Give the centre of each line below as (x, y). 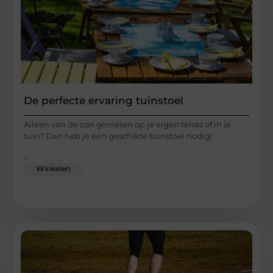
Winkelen (54, 169)
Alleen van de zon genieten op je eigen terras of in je (128, 124)
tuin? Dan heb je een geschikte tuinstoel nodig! (118, 136)
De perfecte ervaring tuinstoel (104, 100)
